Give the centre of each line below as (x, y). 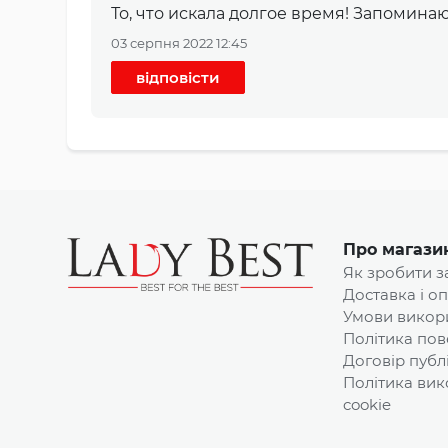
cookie (366, 404)
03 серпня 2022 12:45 (179, 42)
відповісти (178, 77)
